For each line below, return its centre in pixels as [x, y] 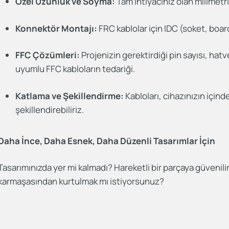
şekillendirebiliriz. [50, 109]
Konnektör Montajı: [56, 28]
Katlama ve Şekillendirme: [70, 96]
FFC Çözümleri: [48, 55]
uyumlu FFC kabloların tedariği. [75, 69]
